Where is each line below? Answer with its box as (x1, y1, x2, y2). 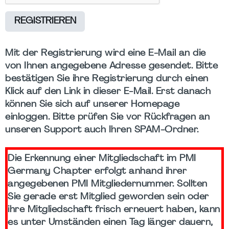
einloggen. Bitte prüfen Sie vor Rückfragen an (5, 112, 210, 122)
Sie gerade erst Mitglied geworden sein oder (8, 192, 209, 201)
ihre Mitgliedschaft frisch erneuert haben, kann (8, 205, 220, 214)
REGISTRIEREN (14, 17, 76, 26)
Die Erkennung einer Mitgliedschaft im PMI (8, 154, 196, 163)
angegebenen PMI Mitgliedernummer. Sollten (8, 179, 208, 189)
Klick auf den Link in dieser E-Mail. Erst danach (5, 87, 211, 96)
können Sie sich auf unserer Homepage (5, 100, 179, 109)
